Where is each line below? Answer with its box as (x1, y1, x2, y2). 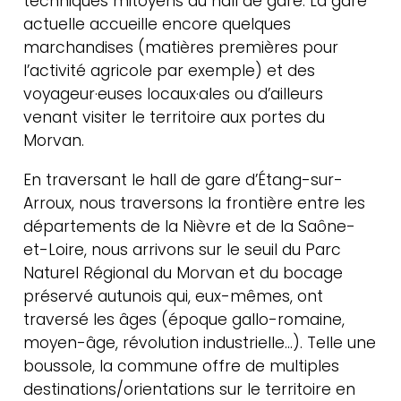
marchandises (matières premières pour (23, 37, 339, 59)
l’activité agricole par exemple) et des (23, 60, 316, 82)
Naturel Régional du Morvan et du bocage (23, 261, 344, 284)
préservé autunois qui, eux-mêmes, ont (23, 285, 324, 307)
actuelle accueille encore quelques (23, 13, 292, 36)
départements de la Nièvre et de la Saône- (23, 215, 356, 237)
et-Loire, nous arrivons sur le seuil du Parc (23, 238, 342, 260)
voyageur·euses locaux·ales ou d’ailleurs (23, 83, 324, 106)
